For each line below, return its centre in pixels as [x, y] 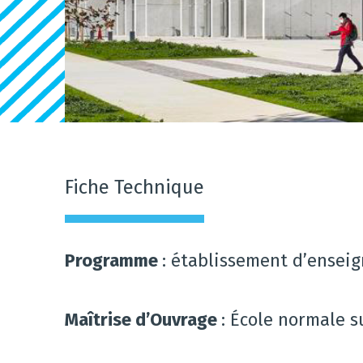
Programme [113, 261]
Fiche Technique [135, 188]
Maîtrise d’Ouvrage [143, 320]
